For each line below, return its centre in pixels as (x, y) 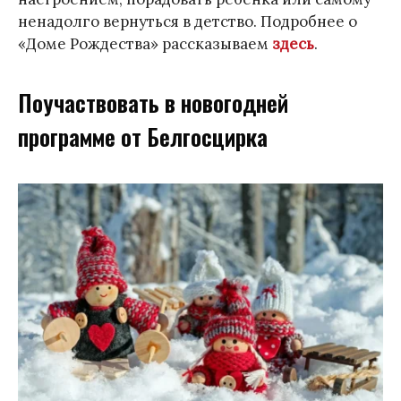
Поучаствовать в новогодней (153, 103)
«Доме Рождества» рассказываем (145, 43)
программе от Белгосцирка (143, 137)
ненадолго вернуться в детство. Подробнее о (188, 21)
